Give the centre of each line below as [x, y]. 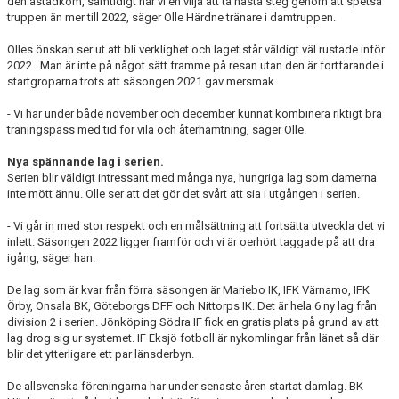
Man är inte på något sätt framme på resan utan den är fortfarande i [212, 65]
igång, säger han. [51, 258]
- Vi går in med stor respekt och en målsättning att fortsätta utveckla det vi [196, 226]
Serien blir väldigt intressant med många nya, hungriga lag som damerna [192, 178]
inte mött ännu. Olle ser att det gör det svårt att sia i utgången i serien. [183, 194]
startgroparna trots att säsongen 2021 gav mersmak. [142, 81]
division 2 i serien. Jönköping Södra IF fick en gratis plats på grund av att [193, 322]
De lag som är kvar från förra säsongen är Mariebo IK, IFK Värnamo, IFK [188, 290]
